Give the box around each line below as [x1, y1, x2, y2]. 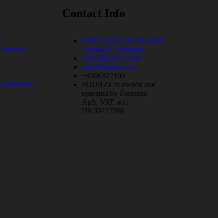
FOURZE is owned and [82, 80, 156, 89]
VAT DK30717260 [82, 54, 141, 62]
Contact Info [62, 6, 125, 19]
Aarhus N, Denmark [82, 45, 145, 54]
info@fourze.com [82, 62, 136, 71]
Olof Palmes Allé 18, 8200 [82, 36, 163, 45]
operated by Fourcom [82, 89, 147, 97]
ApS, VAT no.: [82, 97, 128, 106]
